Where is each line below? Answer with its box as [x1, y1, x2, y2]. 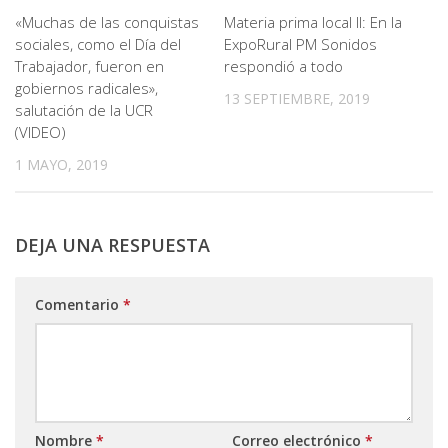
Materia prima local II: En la [224, 12, 402, 32]
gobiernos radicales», [15, 78, 158, 98]
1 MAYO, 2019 [15, 155, 108, 174]
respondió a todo [224, 56, 343, 76]
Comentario [35, 295, 123, 315]
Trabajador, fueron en [15, 56, 164, 76]
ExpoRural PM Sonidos [224, 34, 377, 54]
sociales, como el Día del [15, 34, 181, 54]
